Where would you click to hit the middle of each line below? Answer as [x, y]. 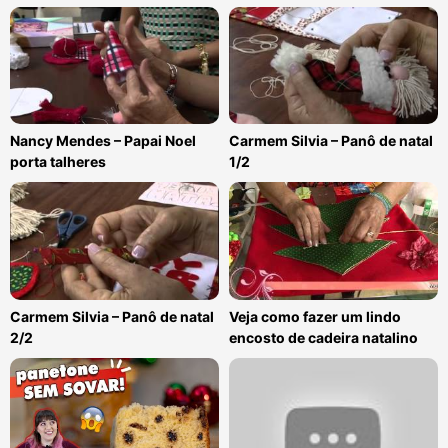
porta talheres [58, 162]
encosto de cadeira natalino [323, 337]
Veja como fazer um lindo [315, 316]
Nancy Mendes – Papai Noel [103, 141]
